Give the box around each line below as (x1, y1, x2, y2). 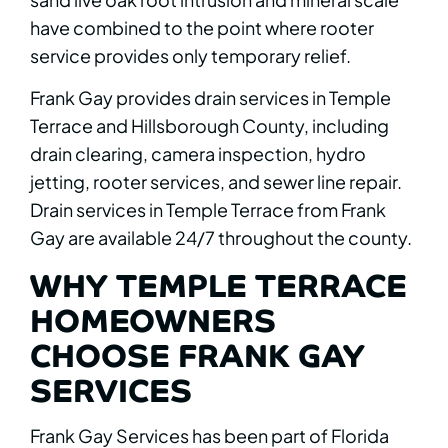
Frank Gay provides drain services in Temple (30, 85, 391, 109)
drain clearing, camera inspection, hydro (30, 141, 366, 165)
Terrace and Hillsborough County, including (30, 113, 389, 137)
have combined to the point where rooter (30, 15, 374, 39)
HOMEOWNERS (30, 290, 276, 347)
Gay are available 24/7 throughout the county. (30, 225, 412, 249)
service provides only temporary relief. (30, 43, 351, 67)
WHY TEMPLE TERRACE (30, 255, 407, 312)
